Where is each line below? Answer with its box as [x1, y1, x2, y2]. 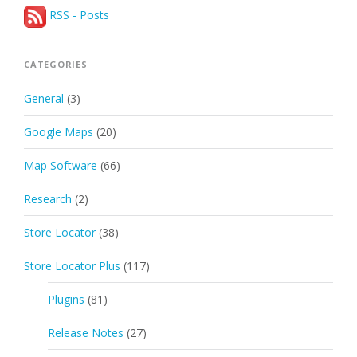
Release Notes [48, 324, 124, 340]
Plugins [48, 291, 84, 307]
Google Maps [24, 124, 93, 139]
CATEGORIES [24, 57, 88, 70]
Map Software [24, 157, 97, 173]
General [24, 90, 64, 106]
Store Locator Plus [24, 257, 120, 273]
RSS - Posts [46, 7, 109, 23]
